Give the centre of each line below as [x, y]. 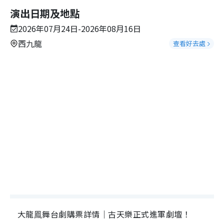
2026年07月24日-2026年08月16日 [79, 28]
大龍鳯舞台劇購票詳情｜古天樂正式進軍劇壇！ [104, 214]
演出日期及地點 [45, 13]
